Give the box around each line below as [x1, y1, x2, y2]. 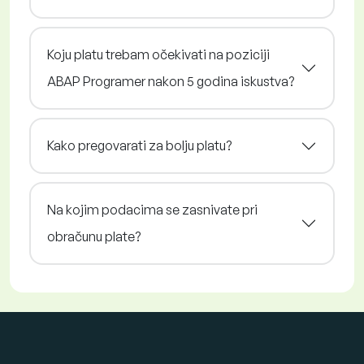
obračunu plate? [47, 228, 141, 245]
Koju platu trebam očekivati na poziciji [47, 46, 270, 63]
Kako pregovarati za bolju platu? [47, 137, 232, 154]
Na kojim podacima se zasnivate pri [47, 201, 258, 219]
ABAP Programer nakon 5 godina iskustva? [47, 73, 294, 90]
